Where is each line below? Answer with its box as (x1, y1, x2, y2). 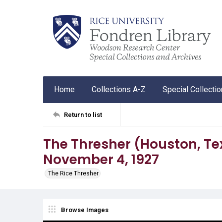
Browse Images (61, 206, 109, 214)
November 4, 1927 (43, 150, 159, 168)
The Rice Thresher (48, 170, 99, 177)
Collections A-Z (92, 85, 146, 94)
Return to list (64, 111, 102, 118)
